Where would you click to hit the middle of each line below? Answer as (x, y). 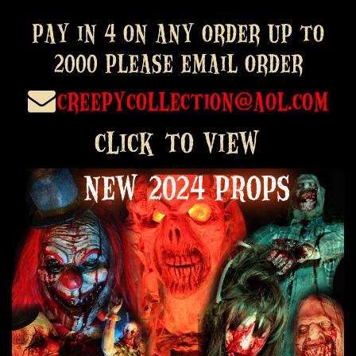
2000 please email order (178, 63)
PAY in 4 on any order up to (178, 33)
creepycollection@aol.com (193, 101)
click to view (178, 142)
